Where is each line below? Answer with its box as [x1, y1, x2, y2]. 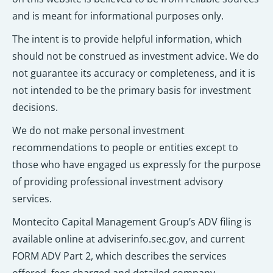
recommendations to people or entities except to [12, 141, 238, 155]
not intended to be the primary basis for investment [12, 83, 251, 97]
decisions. [12, 101, 58, 115]
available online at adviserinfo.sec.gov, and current [12, 232, 245, 246]
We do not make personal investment [12, 124, 185, 138]
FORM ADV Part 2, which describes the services [12, 249, 227, 263]
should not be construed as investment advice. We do [12, 49, 259, 63]
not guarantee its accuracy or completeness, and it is [12, 66, 255, 80]
